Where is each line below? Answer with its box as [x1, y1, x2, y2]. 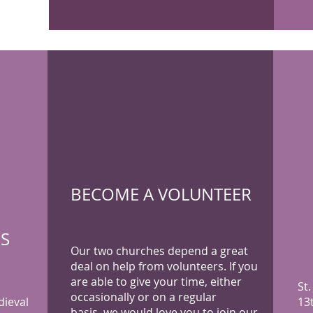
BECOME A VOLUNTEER [71, 183, 252, 205]
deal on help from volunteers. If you [71, 259, 258, 274]
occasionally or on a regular [71, 289, 217, 305]
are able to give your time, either [71, 274, 242, 289]
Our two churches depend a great [71, 243, 248, 259]
